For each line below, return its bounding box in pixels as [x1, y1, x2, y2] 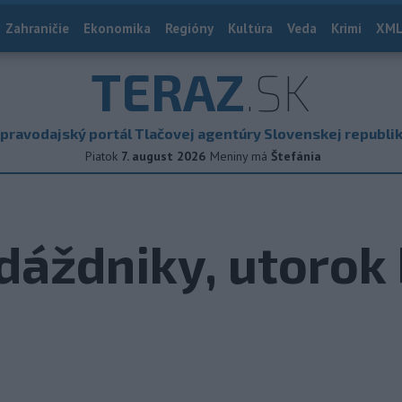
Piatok [85, 148, 118, 164]
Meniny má [210, 148, 271, 164]
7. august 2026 [121, 148, 205, 164]
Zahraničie [5, 20, 69, 37]
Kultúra [228, 20, 273, 37]
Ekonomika [83, 20, 151, 37]
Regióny [165, 20, 214, 37]
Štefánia [271, 148, 321, 164]
